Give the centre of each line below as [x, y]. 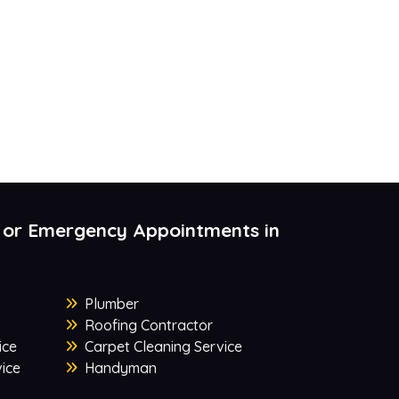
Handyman [120, 368]
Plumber [111, 304]
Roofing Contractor [148, 326]
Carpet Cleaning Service [163, 347]
